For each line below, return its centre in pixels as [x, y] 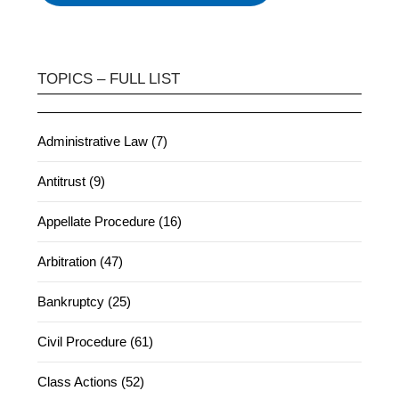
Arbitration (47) [81, 262]
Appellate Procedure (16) [110, 222]
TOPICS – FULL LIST [109, 79]
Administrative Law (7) [103, 142]
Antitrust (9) [72, 182]
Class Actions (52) [91, 382]
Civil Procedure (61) [96, 342]
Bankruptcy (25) [85, 302]
